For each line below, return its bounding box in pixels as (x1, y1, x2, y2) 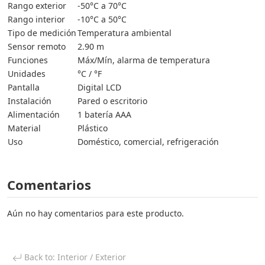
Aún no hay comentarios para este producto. (7, 208, 184, 219)
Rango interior (8, 14, 65, 25)
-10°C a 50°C (77, 14, 127, 25)
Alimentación (8, 109, 60, 121)
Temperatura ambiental (77, 27, 172, 39)
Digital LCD (77, 82, 121, 93)
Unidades (8, 68, 46, 80)
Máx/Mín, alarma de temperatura (77, 54, 210, 66)
